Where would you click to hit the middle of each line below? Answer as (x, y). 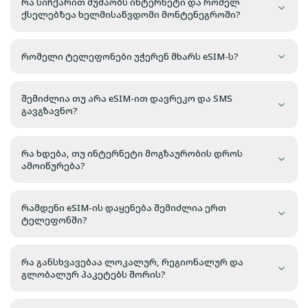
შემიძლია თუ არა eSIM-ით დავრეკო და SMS (127, 99)
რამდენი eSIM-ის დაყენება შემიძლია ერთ (124, 207)
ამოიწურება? (53, 165)
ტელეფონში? (54, 220)
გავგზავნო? (49, 111)
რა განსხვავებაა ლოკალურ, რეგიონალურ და (132, 262)
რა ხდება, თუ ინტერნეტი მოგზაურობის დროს (132, 153)
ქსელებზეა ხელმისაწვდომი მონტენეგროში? (131, 14)
